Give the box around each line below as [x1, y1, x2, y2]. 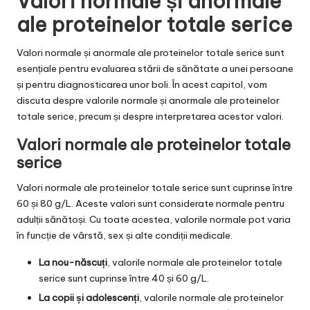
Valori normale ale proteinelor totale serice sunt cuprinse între [17, 181, 293, 194]
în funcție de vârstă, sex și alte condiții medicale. [17, 228, 232, 241]
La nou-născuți [39, 255, 107, 268]
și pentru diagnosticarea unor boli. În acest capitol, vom [17, 77, 267, 91]
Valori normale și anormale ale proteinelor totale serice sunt [17, 46, 284, 59]
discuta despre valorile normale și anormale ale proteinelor [17, 93, 280, 107]
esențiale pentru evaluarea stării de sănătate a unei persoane [17, 62, 293, 75]
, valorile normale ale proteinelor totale [107, 255, 282, 268]
